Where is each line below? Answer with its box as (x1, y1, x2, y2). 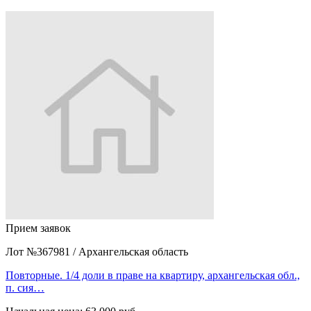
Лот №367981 (6, 245, 73, 258)
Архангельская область (78, 245, 188, 258)
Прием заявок (6, 221, 71, 234)
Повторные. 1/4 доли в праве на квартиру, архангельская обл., (6, 269, 300, 281)
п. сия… (6, 281, 44, 294)
